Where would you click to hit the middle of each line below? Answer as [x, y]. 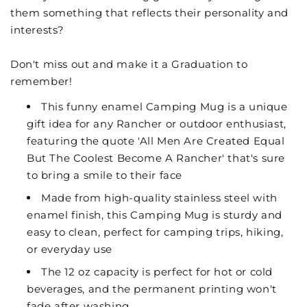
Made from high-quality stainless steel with [159, 198]
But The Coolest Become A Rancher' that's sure [156, 158]
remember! [41, 82]
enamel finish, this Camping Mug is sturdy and [155, 215]
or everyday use [70, 249]
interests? [37, 30]
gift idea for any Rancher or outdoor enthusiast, [157, 124]
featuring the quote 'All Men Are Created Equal [156, 141]
